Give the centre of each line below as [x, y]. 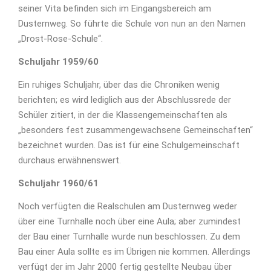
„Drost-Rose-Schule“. [60, 39]
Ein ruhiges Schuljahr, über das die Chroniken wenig [119, 85]
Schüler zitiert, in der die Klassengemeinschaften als [123, 115]
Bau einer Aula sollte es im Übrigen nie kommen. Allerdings [134, 252]
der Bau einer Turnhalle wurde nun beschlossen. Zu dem [129, 237]
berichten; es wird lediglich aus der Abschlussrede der [125, 100]
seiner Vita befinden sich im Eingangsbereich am [115, 9]
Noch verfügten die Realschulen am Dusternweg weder [128, 207]
